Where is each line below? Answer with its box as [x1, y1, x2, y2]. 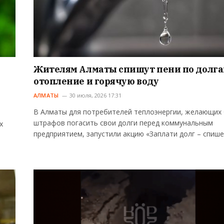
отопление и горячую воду [33, 75, 159, 87]
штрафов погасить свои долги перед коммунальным [33, 118, 213, 128]
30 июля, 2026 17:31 [69, 91, 122, 99]
